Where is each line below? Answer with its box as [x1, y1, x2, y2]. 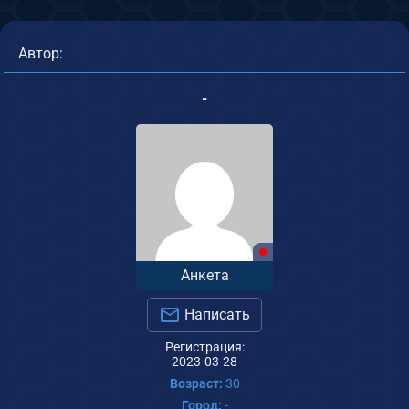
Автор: [18, 44, 63, 62]
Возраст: [169, 376, 223, 392]
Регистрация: [164, 340, 245, 355]
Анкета [180, 266, 229, 284]
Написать [181, 305, 250, 323]
